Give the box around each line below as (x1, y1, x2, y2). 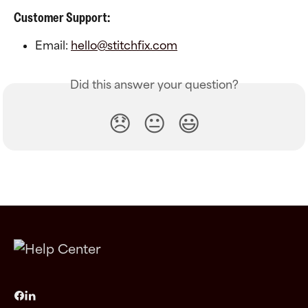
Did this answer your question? (69, 78, 239, 92)
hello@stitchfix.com (71, 38, 177, 52)
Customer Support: (14, 9, 110, 25)
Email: (35, 38, 71, 52)
